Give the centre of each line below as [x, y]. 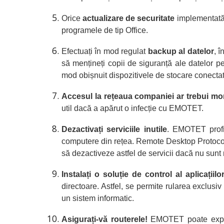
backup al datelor [181, 51]
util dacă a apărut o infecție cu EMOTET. [132, 108]
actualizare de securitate [128, 18]
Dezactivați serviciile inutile [114, 129]
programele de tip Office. [104, 30]
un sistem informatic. [97, 198]
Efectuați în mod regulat [104, 51]
